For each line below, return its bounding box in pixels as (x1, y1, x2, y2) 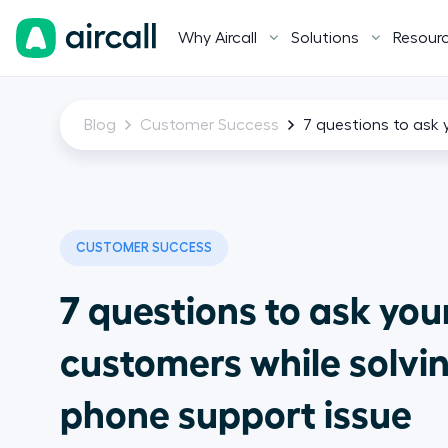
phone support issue (60, 389, 413, 434)
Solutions (291, 30, 359, 46)
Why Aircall (178, 30, 257, 46)
